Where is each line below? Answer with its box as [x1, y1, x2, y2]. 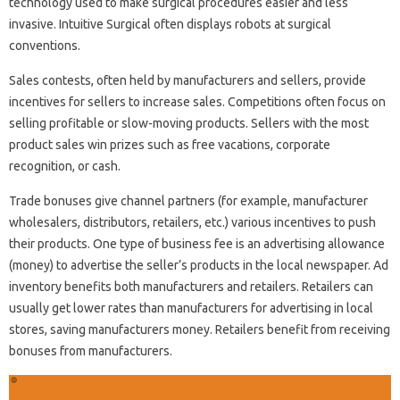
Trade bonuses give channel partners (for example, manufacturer [9, 194, 368, 209]
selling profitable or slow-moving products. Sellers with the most [9, 116, 369, 131]
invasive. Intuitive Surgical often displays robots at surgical [9, 17, 331, 32]
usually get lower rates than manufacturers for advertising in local [9, 301, 373, 316]
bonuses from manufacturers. [9, 344, 172, 359]
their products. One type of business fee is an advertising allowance [9, 237, 385, 252]
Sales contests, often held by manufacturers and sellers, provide [9, 73, 366, 88]
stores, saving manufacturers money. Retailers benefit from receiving [9, 322, 390, 337]
